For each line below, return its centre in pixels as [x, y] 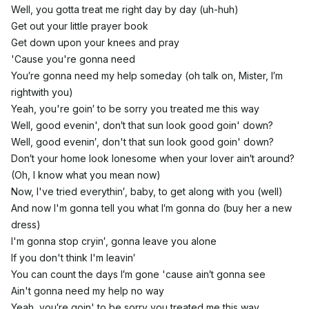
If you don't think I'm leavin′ [73, 258]
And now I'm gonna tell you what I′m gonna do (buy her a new [151, 208]
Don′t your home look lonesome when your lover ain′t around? [153, 158]
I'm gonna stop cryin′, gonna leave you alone [114, 241]
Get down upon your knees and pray [95, 42]
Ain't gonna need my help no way [88, 291]
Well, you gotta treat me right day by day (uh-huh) [125, 9]
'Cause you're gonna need [73, 59]
